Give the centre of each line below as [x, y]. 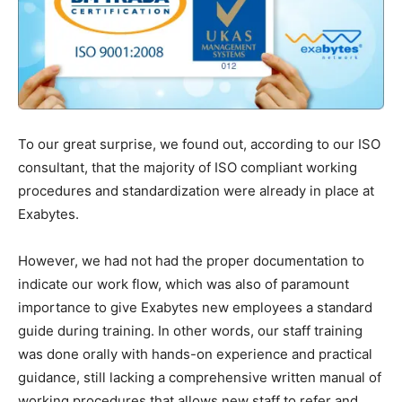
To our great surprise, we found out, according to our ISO [199, 144]
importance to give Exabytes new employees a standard [195, 307]
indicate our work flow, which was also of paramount [184, 284]
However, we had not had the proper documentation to [191, 260]
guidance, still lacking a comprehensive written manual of [200, 377]
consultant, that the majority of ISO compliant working [188, 167]
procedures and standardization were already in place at [196, 190]
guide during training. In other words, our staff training [190, 330]
